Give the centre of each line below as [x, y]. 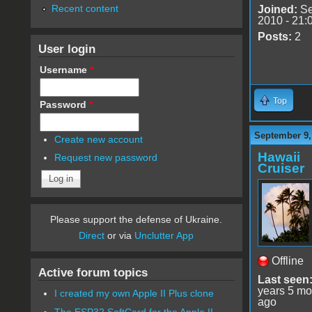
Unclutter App [164, 236]
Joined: [277, 9]
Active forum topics [93, 273]
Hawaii [279, 157]
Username [64, 69]
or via [120, 236]
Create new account [99, 139]
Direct [92, 236]
